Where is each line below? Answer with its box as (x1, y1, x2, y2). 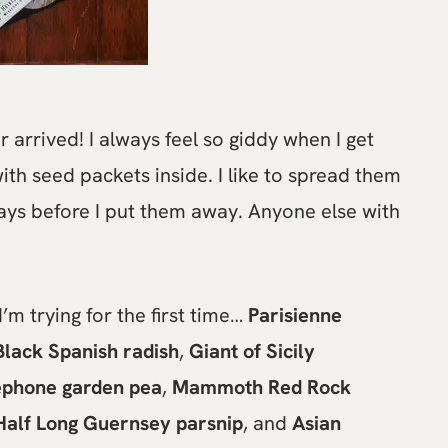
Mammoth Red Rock (172, 374, 351, 400)
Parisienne (248, 302, 342, 328)
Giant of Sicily (189, 338, 315, 364)
